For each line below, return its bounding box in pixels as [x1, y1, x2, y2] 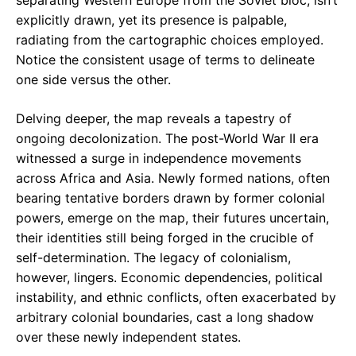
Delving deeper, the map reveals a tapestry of [16, 110, 292, 127]
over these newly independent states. [16, 329, 241, 346]
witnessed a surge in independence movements [16, 150, 301, 167]
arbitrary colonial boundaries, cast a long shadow [16, 309, 314, 326]
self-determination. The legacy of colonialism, [16, 250, 291, 266]
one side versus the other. [16, 72, 171, 88]
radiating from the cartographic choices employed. [16, 32, 323, 48]
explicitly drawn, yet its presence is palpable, [16, 12, 287, 29]
